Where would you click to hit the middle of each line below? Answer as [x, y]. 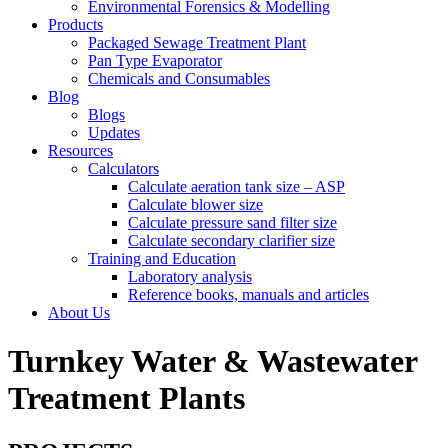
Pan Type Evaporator [155, 60]
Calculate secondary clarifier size [231, 240]
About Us [79, 312]
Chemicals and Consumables [179, 78]
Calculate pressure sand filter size [232, 222]
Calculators [123, 168]
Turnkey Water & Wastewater [212, 361]
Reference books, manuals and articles [248, 294]
